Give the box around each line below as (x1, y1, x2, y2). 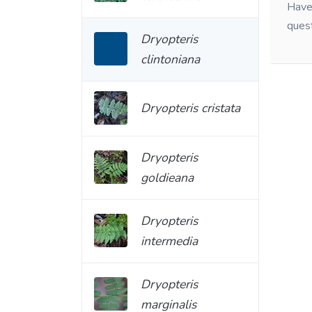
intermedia (141, 233, 198, 250)
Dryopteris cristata (141, 100, 240, 117)
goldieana (141, 169, 194, 187)
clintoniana (141, 50, 200, 68)
